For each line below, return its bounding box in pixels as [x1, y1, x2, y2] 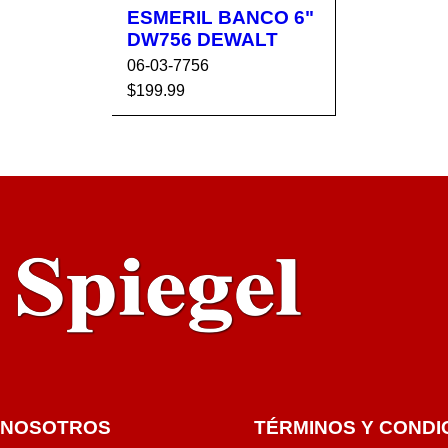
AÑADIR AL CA [128, 106, 240, 124]
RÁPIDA [252, 136, 314, 154]
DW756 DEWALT [127, 28, 278, 50]
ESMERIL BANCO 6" [127, 6, 314, 28]
